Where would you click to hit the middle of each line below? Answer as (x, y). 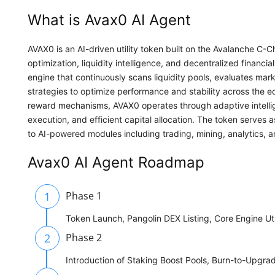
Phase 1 (84, 196)
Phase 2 (84, 238)
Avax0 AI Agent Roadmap (116, 163)
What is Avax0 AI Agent (109, 20)
